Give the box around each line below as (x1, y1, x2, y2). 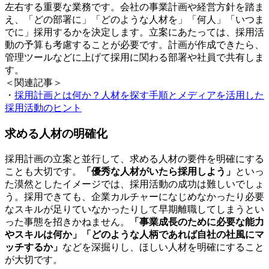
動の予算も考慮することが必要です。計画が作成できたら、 (5, 40, 264, 50)
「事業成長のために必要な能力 (130, 216, 264, 227)
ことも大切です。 (5, 166, 82, 177)
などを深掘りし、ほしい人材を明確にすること (62, 241, 264, 252)
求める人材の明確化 (5, 127, 107, 140)
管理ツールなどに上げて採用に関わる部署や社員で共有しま (5, 52, 264, 63)
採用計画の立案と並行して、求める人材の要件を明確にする (5, 153, 264, 164)
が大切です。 (5, 254, 62, 265)
